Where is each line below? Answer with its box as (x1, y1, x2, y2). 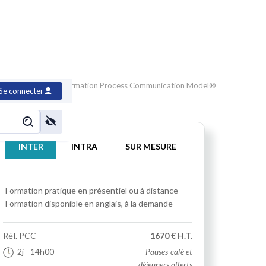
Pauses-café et (145, 247, 192, 256)
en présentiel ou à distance (77, 185, 178, 195)
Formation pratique (5, 185, 76, 195)
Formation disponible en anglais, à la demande (5, 198, 173, 208)
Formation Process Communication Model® (62, 81, 216, 90)
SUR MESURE (125, 141, 177, 151)
